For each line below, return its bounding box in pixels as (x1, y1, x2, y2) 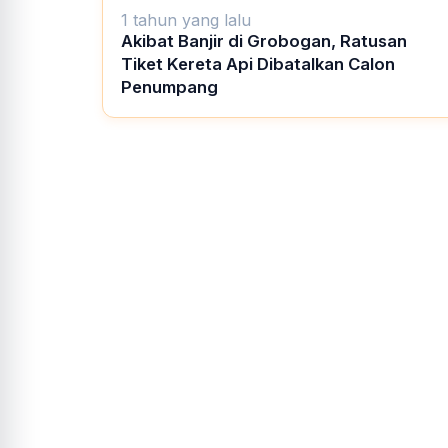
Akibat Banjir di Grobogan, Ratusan (121, 30, 407, 51)
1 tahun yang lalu (121, 9, 251, 30)
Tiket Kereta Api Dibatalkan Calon (121, 53, 395, 74)
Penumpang (121, 76, 218, 97)
